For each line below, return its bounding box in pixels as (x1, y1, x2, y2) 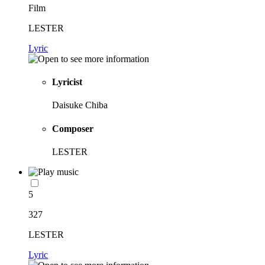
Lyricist (52, 77, 82, 88)
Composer (52, 123, 93, 134)
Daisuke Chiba (52, 100, 108, 111)
